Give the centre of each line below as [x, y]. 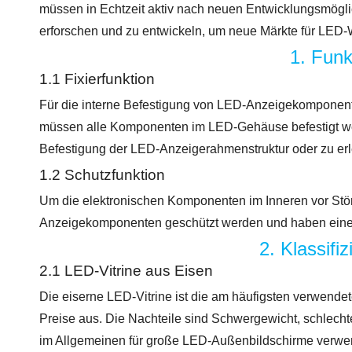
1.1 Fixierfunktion [97, 79]
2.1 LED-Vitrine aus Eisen [126, 271]
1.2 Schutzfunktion [102, 175]
